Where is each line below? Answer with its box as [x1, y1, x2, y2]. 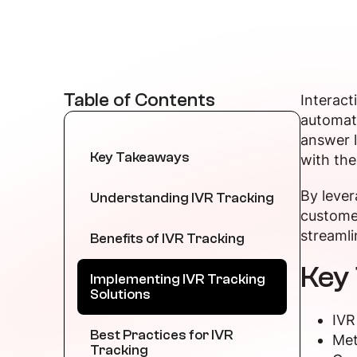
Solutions [90, 286, 151, 303]
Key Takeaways [90, 149, 190, 166]
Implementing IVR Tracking [90, 271, 265, 288]
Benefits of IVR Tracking [90, 230, 245, 247]
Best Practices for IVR [90, 327, 233, 343]
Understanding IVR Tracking [90, 190, 274, 206]
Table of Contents [64, 89, 215, 111]
